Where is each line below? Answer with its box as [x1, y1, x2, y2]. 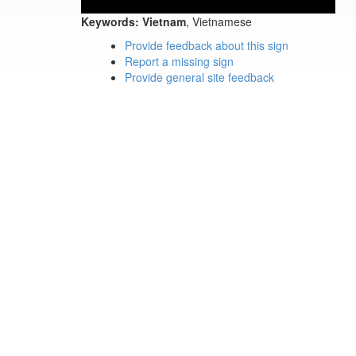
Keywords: [81, 14, 139, 29]
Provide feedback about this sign [125, 37, 288, 53]
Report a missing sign [125, 53, 234, 69]
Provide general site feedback [125, 69, 274, 85]
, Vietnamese [186, 14, 252, 29]
